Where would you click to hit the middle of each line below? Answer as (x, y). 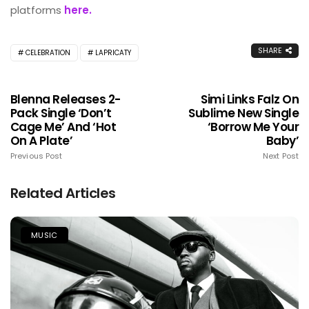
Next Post (281, 156)
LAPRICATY (113, 53)
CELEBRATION (48, 53)
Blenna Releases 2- (66, 99)
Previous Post (37, 156)
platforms (37, 10)
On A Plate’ (42, 141)
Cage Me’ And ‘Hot (63, 127)
